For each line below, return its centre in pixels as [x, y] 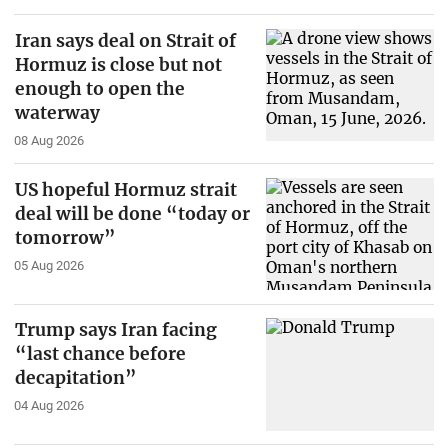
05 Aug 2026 [48, 265]
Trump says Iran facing [115, 330]
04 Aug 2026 [48, 406]
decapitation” [75, 378]
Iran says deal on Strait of [125, 41]
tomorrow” [65, 237]
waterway [57, 113]
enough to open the [99, 89]
